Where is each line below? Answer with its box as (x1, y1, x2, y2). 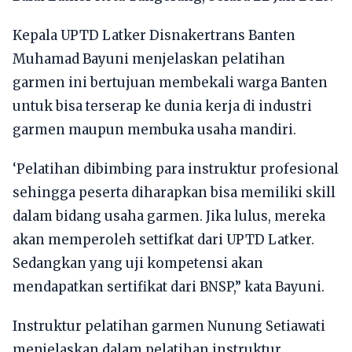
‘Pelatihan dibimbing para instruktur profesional (13, 159, 339, 178)
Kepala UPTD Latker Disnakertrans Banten (13, 26, 295, 44)
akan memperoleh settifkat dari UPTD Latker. (13, 230, 314, 248)
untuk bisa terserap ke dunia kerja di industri (13, 97, 312, 115)
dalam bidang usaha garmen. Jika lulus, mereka (13, 207, 325, 225)
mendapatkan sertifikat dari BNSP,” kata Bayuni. (13, 277, 324, 295)
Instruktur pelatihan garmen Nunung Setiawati (13, 317, 325, 335)
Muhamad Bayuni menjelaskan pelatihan (13, 49, 285, 68)
